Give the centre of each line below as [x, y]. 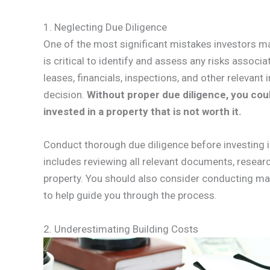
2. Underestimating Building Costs [121, 229]
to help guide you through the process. [130, 196]
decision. [65, 95]
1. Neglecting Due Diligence [105, 27]
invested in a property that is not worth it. [143, 112]
